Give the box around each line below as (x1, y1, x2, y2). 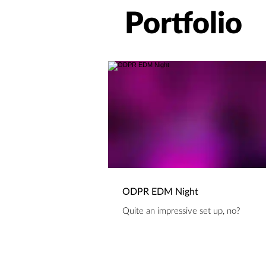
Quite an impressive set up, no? (122, 207, 240, 216)
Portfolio (125, 9, 242, 39)
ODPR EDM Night (122, 187, 198, 197)
